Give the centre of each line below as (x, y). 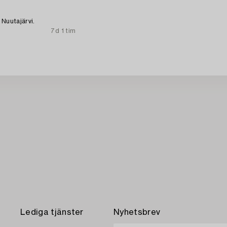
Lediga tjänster (52, 213)
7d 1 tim (63, 31)
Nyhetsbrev (137, 213)
